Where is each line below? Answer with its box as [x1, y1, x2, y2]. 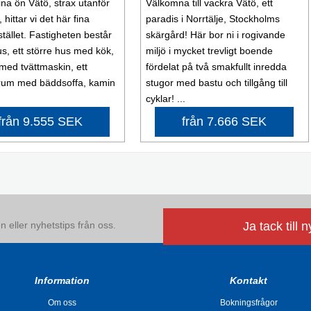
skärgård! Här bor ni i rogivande [145, 29, 285, 41]
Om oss [48, 298, 77, 308]
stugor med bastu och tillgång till [145, 77, 287, 89]
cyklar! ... [145, 93, 185, 105]
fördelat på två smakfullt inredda [145, 61, 287, 73]
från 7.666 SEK [182, 115, 267, 129]
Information [35, 275, 90, 287]
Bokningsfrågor [219, 298, 278, 308]
